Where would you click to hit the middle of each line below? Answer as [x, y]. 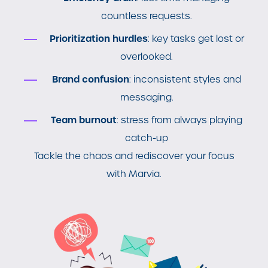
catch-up [147, 138]
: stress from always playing [179, 120]
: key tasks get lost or [196, 38]
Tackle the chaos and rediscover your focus [134, 156]
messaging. [147, 97]
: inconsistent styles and [185, 79]
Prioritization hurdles [98, 38]
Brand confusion [91, 79]
